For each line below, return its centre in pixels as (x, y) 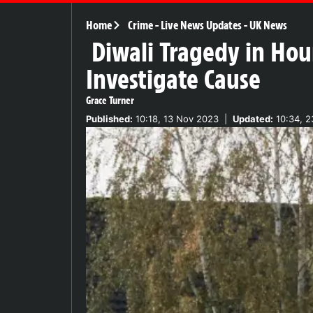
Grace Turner (110, 100)
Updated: (253, 118)
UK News (268, 25)
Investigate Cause (173, 79)
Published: (109, 118)
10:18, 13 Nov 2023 (176, 118)
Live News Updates (201, 25)
